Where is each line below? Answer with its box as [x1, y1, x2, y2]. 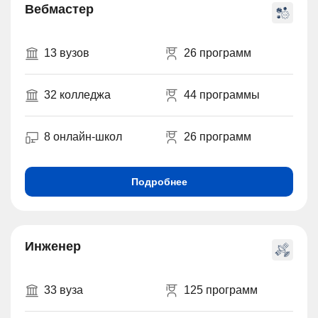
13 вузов [44, 47, 89, 60]
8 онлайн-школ [44, 131, 122, 143]
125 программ [183, 284, 258, 297]
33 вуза [44, 284, 83, 297]
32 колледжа [44, 89, 111, 102]
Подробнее [131, 176, 187, 188]
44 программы [183, 89, 260, 102]
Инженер [25, 239, 81, 254]
